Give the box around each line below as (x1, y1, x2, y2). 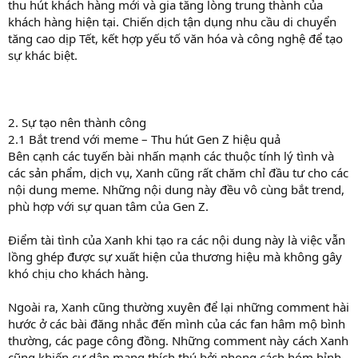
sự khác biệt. (8, 46, 78, 63)
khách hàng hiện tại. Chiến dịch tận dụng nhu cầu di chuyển (8, 13, 336, 30)
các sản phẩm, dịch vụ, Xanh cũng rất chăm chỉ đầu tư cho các (8, 164, 348, 181)
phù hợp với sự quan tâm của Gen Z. (8, 197, 209, 214)
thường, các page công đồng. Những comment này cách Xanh (8, 332, 348, 348)
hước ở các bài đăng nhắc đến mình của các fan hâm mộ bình (8, 315, 345, 332)
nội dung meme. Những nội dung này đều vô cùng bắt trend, (8, 181, 344, 197)
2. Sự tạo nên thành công (8, 113, 146, 130)
